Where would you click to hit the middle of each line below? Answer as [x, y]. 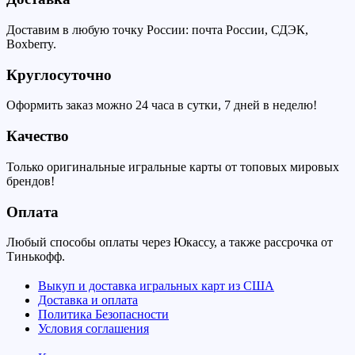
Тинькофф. [36, 257]
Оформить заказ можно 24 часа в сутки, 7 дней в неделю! [162, 105]
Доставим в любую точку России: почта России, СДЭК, [157, 29]
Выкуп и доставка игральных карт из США [156, 286]
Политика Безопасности [103, 314]
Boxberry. [31, 44]
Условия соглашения [94, 328]
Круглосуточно [59, 74]
